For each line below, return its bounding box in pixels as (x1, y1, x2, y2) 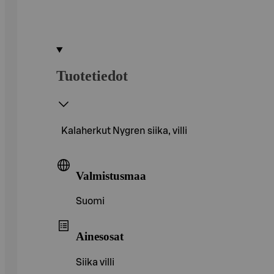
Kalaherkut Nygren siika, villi (61, 125, 187, 136)
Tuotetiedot (56, 67, 128, 84)
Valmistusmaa (76, 169, 146, 182)
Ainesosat (76, 229, 124, 243)
